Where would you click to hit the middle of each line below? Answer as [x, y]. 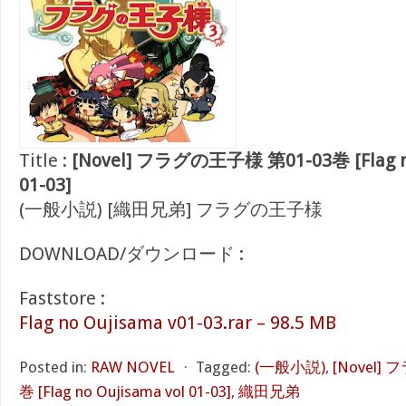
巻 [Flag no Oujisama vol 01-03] [125, 391]
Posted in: [53, 367]
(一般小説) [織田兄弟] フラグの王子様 [171, 209]
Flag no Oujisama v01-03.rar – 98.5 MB [178, 323]
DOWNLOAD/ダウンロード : [131, 254]
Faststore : [62, 298]
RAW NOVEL [133, 367]
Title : [45, 160]
